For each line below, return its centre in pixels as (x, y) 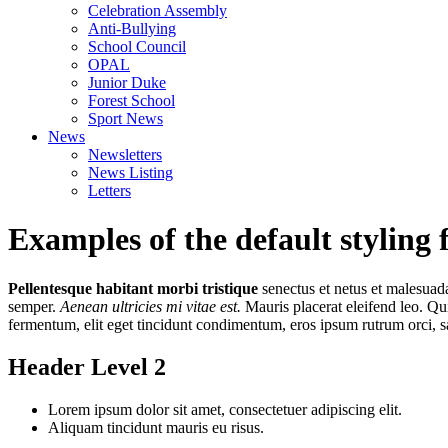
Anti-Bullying (132, 28)
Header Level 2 (87, 366)
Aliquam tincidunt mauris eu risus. (156, 427)
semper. (34, 306)
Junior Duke (127, 82)
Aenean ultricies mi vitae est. (150, 306)
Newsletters (125, 154)
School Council (137, 46)
